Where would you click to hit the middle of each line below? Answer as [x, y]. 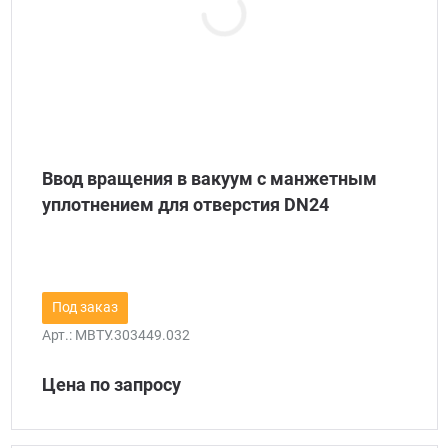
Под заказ [84, 307]
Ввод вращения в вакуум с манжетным [209, 178]
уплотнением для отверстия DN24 [185, 204]
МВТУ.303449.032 [132, 335]
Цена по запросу [111, 384]
